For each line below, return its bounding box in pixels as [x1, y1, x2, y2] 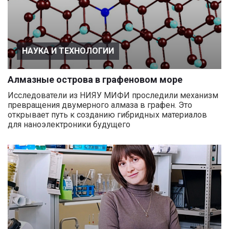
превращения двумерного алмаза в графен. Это [8, 100, 192, 110]
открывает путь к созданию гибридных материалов [8, 110, 207, 120]
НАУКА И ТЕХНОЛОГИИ [22, 46, 114, 56]
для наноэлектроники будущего [8, 120, 130, 129]
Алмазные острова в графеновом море [8, 74, 182, 85]
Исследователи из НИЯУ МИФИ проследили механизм [8, 90, 218, 100]
